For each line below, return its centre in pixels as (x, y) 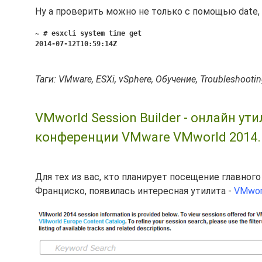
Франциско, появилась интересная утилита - (135, 191)
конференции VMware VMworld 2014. (148, 137)
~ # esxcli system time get (88, 33)
